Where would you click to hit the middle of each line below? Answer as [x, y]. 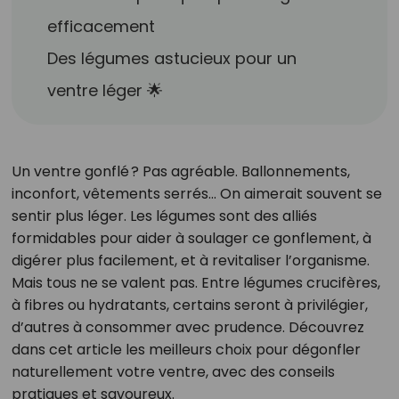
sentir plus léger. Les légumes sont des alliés [164, 216]
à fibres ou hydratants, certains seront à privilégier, [189, 305]
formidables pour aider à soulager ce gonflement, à [191, 238]
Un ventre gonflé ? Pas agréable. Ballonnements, [180, 171]
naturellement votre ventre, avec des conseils [173, 372]
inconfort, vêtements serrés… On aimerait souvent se [196, 194]
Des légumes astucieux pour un [172, 58]
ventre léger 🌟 [106, 90]
